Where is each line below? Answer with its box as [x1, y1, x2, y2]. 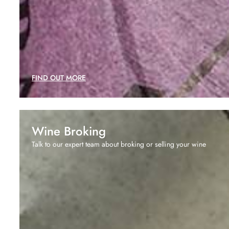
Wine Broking [32, 122, 106, 140]
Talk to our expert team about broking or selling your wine [32, 139, 206, 149]
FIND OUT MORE [32, 72, 86, 83]
